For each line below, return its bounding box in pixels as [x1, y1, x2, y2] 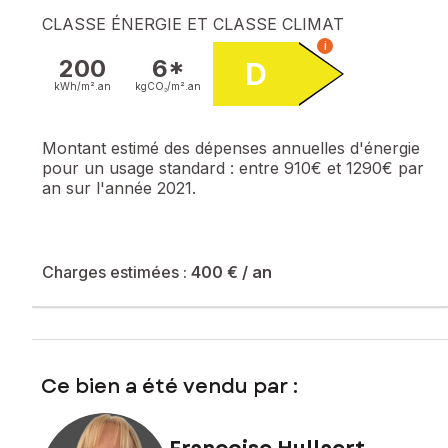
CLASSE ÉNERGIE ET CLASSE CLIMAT [42, 13, 344, 34]
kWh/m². [54, 79, 98, 92]
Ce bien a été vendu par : [41, 371, 298, 401]
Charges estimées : [42, 261, 191, 282]
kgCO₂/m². [135, 79, 188, 92]
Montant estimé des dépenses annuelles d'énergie [42, 137, 420, 158]
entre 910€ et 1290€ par [239, 157, 424, 178]
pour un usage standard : [42, 157, 239, 178]
